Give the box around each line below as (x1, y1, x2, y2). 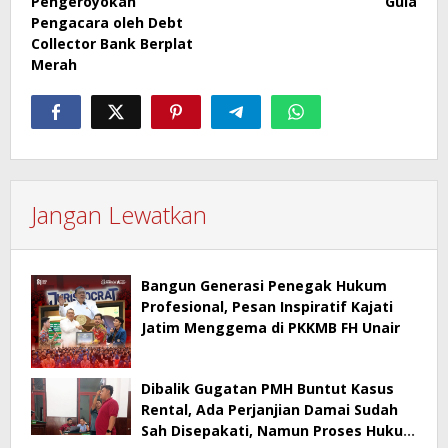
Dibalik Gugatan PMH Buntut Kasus (141, 378, 394, 398)
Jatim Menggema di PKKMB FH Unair (141, 318, 400, 338)
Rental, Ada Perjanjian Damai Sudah (141, 399, 398, 419)
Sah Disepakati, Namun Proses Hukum (141, 420, 417, 440)
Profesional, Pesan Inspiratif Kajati (141, 297, 393, 317)
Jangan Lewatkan (31, 198, 207, 232)
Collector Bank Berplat (31, 34, 193, 54)
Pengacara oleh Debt (31, 13, 183, 33)
